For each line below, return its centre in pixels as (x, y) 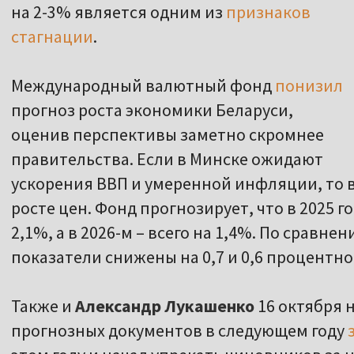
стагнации (52, 37)
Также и (43, 306)
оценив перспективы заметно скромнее (168, 135)
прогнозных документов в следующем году (179, 331)
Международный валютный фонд (143, 86)
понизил (309, 86)
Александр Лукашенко (165, 306)
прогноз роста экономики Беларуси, (152, 110)
